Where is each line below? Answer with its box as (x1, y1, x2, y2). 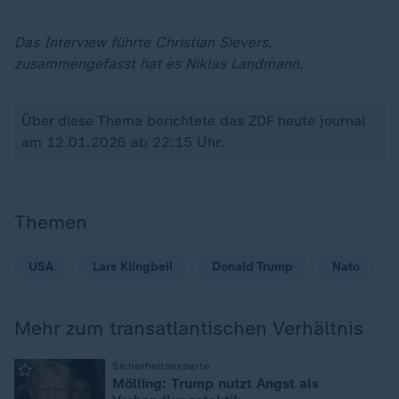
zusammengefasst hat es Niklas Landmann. (14, 55, 304, 72)
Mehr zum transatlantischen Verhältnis (14, 316, 363, 340)
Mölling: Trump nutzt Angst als (112, 375, 319, 392)
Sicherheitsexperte (112, 360, 210, 372)
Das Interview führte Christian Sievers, (14, 34, 273, 51)
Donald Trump (212, 259, 293, 274)
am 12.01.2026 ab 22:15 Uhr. (21, 134, 224, 151)
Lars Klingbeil (93, 259, 173, 274)
